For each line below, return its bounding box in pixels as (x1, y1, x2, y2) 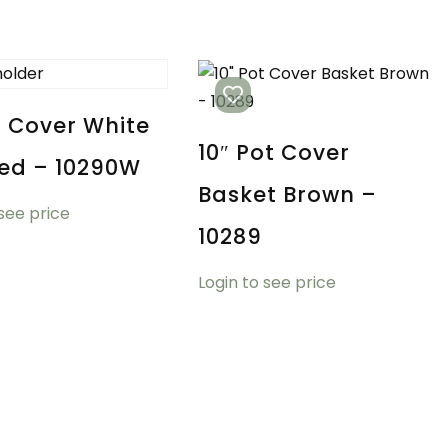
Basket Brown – (197, 180, 377, 210)
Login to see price (197, 270, 336, 294)
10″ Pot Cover (197, 138, 350, 168)
